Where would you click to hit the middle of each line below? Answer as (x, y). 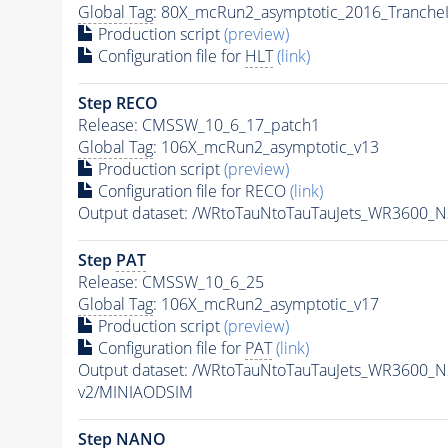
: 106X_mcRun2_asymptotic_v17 (265, 303)
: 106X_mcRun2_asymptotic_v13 (265, 146)
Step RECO (117, 102)
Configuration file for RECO (191, 190)
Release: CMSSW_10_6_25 (170, 281)
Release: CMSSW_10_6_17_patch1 (198, 124)
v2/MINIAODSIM (135, 391)
